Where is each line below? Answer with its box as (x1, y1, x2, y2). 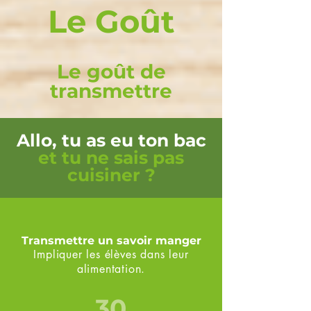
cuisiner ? (67, 165, 155, 185)
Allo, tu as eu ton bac (16, 130, 206, 151)
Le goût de (56, 60, 166, 83)
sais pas (109, 147, 184, 168)
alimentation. (76, 262, 146, 276)
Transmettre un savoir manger (21, 234, 201, 247)
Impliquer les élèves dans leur (33, 247, 189, 262)
